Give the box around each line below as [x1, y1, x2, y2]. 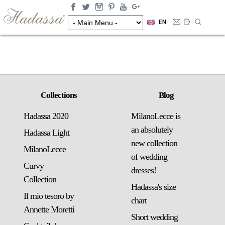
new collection [131, 138, 177, 148]
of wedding [131, 152, 167, 162]
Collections [41, 90, 77, 100]
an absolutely [131, 125, 173, 135]
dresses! [131, 165, 156, 175]
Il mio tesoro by [24, 191, 74, 201]
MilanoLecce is [131, 111, 180, 121]
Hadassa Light [24, 128, 69, 138]
